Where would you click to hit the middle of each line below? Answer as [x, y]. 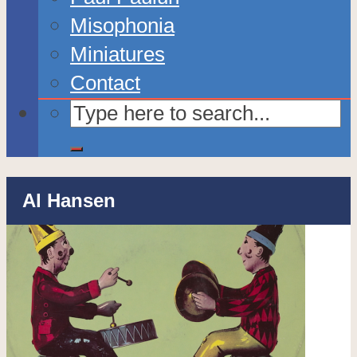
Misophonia [122, 25]
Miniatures [118, 54]
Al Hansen [69, 201]
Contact [105, 82]
